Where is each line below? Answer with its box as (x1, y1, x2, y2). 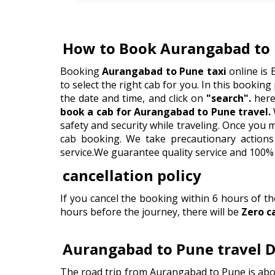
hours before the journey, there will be (60, 205, 241, 219)
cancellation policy (63, 165, 201, 185)
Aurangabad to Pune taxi (102, 64, 227, 78)
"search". (206, 91, 251, 105)
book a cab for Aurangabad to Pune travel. (60, 105, 271, 118)
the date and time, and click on (60, 91, 206, 105)
